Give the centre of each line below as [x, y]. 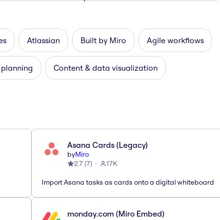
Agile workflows [175, 40]
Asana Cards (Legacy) [108, 145]
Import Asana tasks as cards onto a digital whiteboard [128, 182]
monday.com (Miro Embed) [116, 213]
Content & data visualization [106, 68]
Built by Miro [103, 40]
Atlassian [43, 40]
